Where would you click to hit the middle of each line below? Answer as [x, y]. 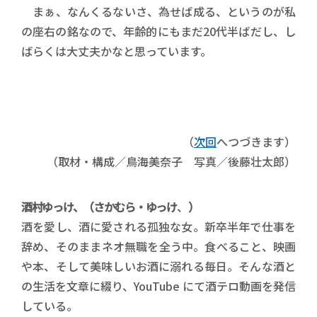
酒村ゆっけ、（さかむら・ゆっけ [99, 207]
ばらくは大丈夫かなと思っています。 [116, 51]
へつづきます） [256, 142]
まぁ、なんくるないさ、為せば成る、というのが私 [158, 11]
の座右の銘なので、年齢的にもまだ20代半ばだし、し [158, 31]
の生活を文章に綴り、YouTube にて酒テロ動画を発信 [158, 286]
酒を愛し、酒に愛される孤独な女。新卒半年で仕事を [158, 226]
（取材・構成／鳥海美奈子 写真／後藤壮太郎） [171, 161]
